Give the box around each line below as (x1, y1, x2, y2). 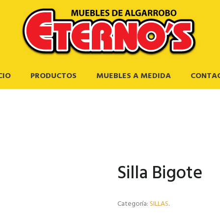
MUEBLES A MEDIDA (96, 69, 171, 82)
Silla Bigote (117, 159, 202, 187)
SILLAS (150, 198, 168, 209)
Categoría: (117, 198, 150, 209)
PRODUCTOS (30, 69, 77, 82)
